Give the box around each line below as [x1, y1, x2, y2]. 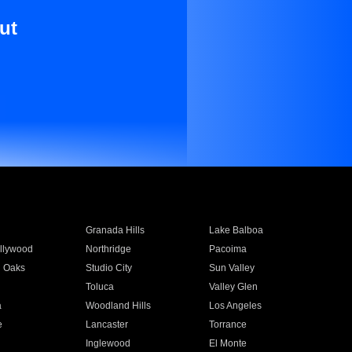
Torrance [209, 319, 247, 330]
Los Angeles [209, 300, 262, 311]
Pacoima [209, 244, 247, 255]
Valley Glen [209, 281, 258, 292]
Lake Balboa [209, 225, 264, 236]
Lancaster [85, 319, 128, 330]
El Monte [209, 338, 247, 349]
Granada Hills [85, 225, 145, 236]
